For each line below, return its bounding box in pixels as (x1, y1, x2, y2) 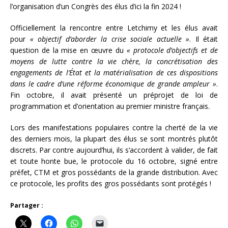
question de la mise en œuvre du (10, 45, 127, 55)
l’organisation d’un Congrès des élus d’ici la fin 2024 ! (10, 1, 181, 11)
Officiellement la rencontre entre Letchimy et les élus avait (10, 22, 218, 33)
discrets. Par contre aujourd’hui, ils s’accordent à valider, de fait (10, 145, 218, 155)
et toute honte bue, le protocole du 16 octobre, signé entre (10, 156, 218, 166)
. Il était (189, 34, 218, 44)
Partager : (10, 201, 43, 210)
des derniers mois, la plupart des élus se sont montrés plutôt (10, 133, 218, 144)
